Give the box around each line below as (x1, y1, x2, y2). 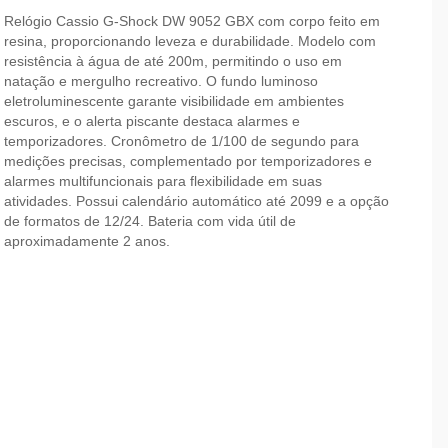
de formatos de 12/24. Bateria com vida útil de (3, 212, 296, 229)
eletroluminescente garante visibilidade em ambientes (3, 92, 344, 109)
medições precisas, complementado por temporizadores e (3, 152, 372, 169)
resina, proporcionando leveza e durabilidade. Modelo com (3, 32, 376, 49)
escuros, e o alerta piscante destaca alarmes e (3, 112, 300, 129)
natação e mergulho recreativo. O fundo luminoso (3, 72, 318, 89)
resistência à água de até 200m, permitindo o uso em (3, 52, 342, 69)
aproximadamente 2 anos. (3, 232, 170, 249)
